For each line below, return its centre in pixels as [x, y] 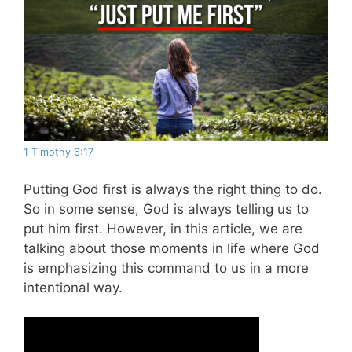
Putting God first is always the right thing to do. [173, 189]
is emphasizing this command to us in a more [166, 268]
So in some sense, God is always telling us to [166, 209]
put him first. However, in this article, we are [163, 228]
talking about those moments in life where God [172, 248]
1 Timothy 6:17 [59, 152]
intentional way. [73, 287]
